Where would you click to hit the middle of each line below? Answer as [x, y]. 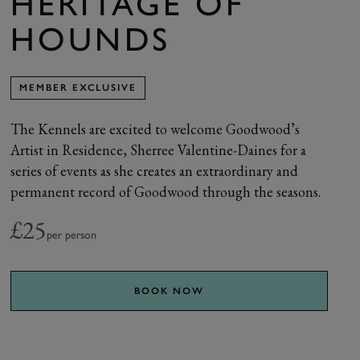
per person [72, 235]
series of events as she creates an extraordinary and [155, 171]
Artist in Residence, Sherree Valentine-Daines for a [159, 150]
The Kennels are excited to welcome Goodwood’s [155, 129]
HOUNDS [90, 39]
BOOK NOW [169, 291]
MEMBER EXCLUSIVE [78, 88]
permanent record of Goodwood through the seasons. [166, 192]
